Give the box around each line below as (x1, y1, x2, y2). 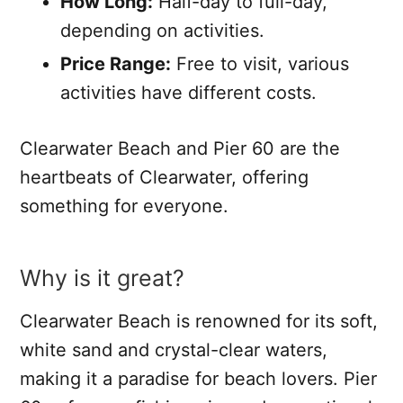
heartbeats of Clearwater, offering (20, 166, 309, 188)
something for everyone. (20, 194, 228, 217)
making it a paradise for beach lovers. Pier (20, 367, 377, 390)
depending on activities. (60, 19, 264, 41)
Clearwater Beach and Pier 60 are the (20, 137, 340, 159)
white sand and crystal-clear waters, (20, 338, 327, 361)
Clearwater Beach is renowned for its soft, (20, 309, 378, 332)
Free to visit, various (171, 52, 349, 75)
